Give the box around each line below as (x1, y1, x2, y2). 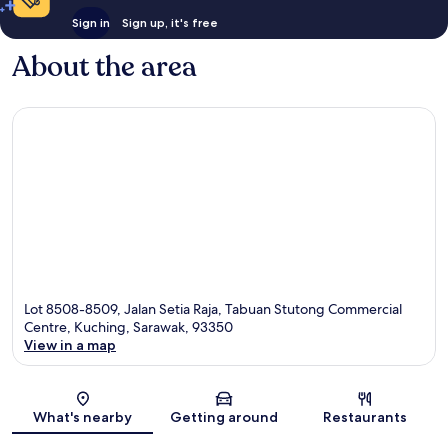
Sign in (71, 14, 110, 30)
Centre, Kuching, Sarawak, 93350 (24, 318, 233, 337)
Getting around (169, 408, 278, 427)
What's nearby (33, 408, 133, 427)
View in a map (24, 336, 116, 355)
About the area (12, 47, 197, 86)
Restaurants (323, 408, 408, 427)
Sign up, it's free (121, 14, 218, 30)
